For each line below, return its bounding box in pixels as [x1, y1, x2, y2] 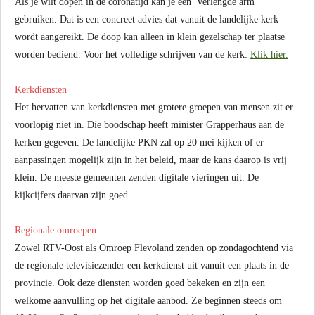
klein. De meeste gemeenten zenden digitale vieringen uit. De [15, 172, 259, 183]
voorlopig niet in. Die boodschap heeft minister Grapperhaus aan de [15, 120, 284, 130]
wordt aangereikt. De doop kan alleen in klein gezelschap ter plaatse [15, 32, 285, 42]
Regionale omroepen [15, 225, 96, 236]
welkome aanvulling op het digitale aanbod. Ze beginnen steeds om [15, 295, 282, 306]
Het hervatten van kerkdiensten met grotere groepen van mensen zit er [15, 102, 293, 112]
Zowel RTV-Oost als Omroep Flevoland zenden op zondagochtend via [15, 243, 293, 253]
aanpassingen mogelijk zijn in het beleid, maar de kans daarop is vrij [15, 155, 287, 165]
